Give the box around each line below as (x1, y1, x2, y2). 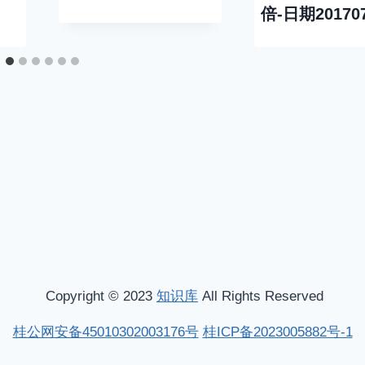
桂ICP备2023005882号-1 (202, 324, 353, 340)
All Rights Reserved (202, 288, 323, 304)
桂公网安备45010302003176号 (12, 324, 199, 340)
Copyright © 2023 (42, 288, 156, 304)
